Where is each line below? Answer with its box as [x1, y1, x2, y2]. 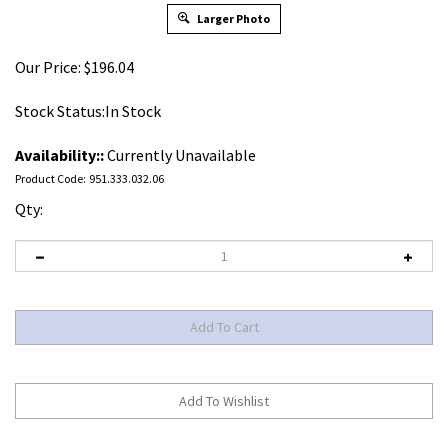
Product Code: [15, 171, 86, 186]
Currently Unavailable [104, 145, 256, 165]
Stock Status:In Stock [15, 101, 161, 121]
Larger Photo [195, 11, 270, 26]
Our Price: [15, 57, 81, 77]
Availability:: [15, 145, 104, 165]
